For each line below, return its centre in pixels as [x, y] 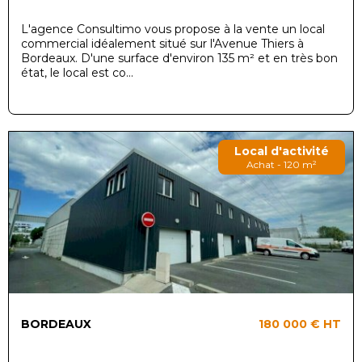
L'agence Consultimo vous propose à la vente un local [173, 29]
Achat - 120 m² [282, 164]
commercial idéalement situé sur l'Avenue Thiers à [162, 43]
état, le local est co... [77, 72]
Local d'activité [282, 151]
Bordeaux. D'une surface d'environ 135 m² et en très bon [179, 58]
